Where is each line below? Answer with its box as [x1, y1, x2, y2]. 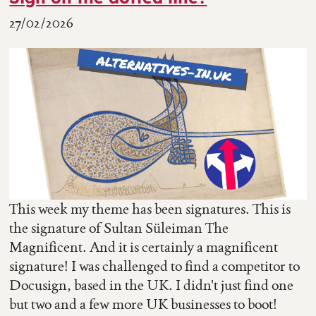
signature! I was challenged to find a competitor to [9, 257, 300, 276]
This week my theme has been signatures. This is [9, 200, 291, 219]
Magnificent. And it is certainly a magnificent [9, 238, 279, 257]
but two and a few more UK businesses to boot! [9, 295, 278, 314]
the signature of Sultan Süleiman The [9, 219, 229, 238]
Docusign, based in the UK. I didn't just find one [9, 276, 294, 295]
